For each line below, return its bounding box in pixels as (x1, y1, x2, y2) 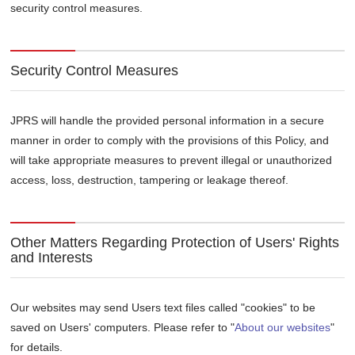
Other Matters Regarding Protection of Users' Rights (10, 235, 340, 251)
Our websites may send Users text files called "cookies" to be (10, 301, 316, 315)
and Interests (10, 250, 94, 266)
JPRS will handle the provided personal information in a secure (10, 114, 325, 128)
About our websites (235, 321, 331, 334)
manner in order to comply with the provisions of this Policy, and (10, 134, 330, 147)
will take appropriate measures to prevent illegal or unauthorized (10, 154, 333, 167)
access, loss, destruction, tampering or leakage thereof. (10, 174, 289, 187)
